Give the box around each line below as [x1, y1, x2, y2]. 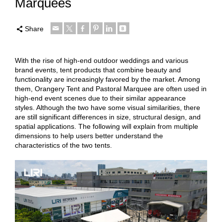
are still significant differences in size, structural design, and [15, 113, 201, 121]
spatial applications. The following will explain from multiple [15, 122, 198, 130]
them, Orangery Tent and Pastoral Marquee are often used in [15, 85, 207, 93]
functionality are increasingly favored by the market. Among [15, 75, 200, 83]
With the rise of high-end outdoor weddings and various [15, 56, 188, 64]
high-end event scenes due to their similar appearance [15, 94, 186, 102]
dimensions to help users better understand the [15, 132, 163, 140]
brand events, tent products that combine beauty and [15, 66, 181, 74]
